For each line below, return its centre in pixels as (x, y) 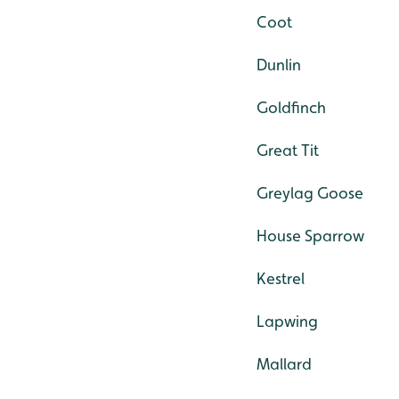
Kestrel (281, 279)
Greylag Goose (310, 193)
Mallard (284, 364)
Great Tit (288, 151)
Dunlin (279, 65)
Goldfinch (291, 108)
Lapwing (287, 322)
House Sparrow (310, 236)
